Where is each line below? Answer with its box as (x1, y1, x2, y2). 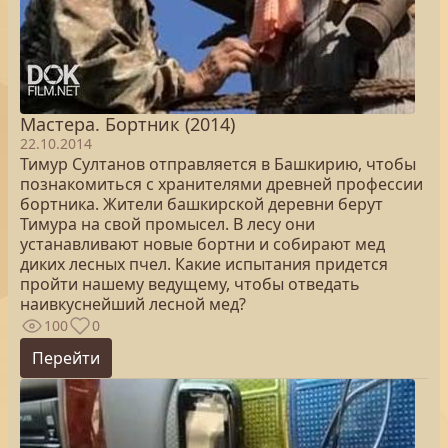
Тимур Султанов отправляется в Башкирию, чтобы (20, 153, 416, 175)
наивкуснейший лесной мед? (20, 293, 246, 315)
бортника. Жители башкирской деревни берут (20, 193, 383, 215)
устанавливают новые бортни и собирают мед (20, 233, 385, 255)
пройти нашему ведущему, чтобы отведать (20, 273, 360, 295)
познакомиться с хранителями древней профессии (20, 173, 423, 195)
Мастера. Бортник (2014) (20, 112, 235, 136)
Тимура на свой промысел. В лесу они (20, 213, 315, 235)
